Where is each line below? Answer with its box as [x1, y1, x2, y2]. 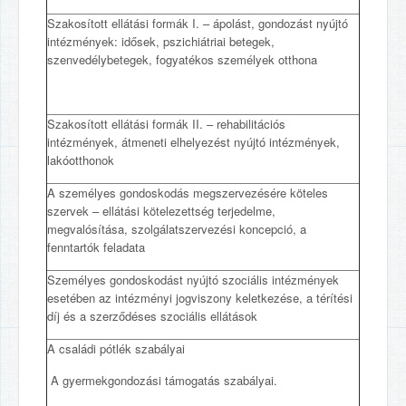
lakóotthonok [47, 151, 114, 169]
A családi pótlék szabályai [47, 340, 185, 357]
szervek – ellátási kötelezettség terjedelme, [47, 202, 275, 219]
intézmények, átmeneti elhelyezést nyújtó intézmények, [47, 133, 340, 150]
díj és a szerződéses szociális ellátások [47, 307, 257, 324]
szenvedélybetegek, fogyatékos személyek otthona [47, 51, 317, 68]
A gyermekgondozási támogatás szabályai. [47, 372, 277, 389]
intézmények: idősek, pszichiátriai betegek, [47, 33, 275, 50]
